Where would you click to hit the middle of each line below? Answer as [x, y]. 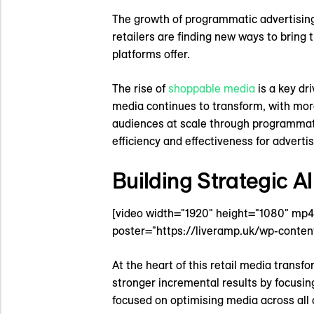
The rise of [140, 89]
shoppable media [212, 89]
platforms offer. [151, 54]
